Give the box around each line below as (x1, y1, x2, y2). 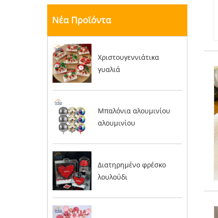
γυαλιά (97, 64, 120, 74)
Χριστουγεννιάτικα (97, 52, 159, 62)
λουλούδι (97, 172, 127, 182)
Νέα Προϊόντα (52, 14, 111, 26)
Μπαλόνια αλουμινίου (97, 106, 170, 116)
